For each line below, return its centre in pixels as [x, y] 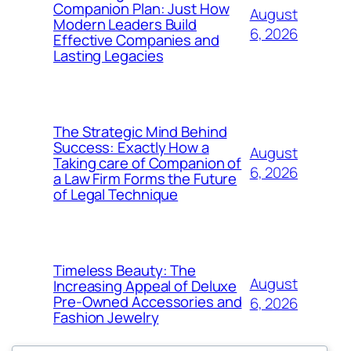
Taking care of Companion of [148, 163]
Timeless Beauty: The [125, 270]
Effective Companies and [136, 40]
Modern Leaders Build [125, 24]
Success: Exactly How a [131, 147]
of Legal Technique [116, 194]
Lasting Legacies [109, 56]
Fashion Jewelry [106, 317]
